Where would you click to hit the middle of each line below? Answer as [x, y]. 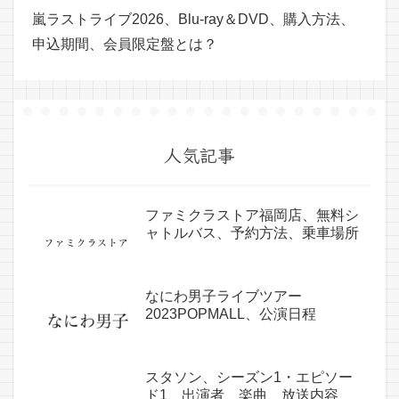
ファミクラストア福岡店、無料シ [252, 216]
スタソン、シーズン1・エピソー [249, 378]
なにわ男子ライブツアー [224, 297]
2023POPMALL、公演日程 [231, 314]
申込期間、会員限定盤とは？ [125, 45]
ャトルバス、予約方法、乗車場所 [252, 233]
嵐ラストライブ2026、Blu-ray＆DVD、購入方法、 [193, 20]
